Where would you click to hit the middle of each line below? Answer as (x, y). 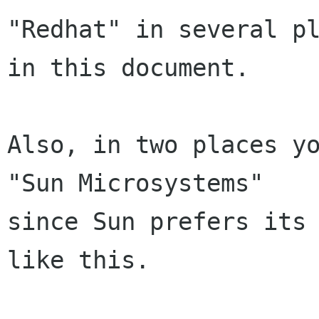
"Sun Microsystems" (135, 183)
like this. (78, 260)
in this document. (128, 68)
